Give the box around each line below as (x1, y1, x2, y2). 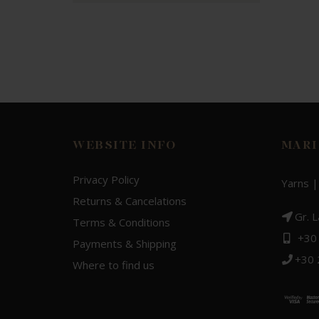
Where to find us (73, 257, 155, 272)
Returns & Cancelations (73, 193, 187, 208)
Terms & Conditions (73, 214, 170, 229)
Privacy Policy (73, 172, 140, 187)
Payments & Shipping (73, 236, 177, 251)
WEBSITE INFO (73, 140, 176, 152)
